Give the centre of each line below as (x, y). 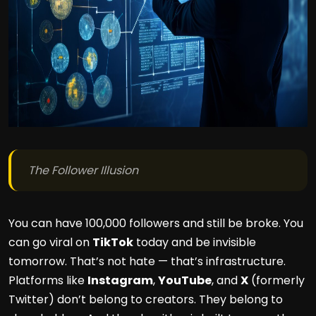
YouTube (185, 280)
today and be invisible (195, 242)
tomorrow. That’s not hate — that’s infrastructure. (147, 261)
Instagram (120, 280)
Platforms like (48, 280)
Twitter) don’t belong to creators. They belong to (146, 299)
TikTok (113, 242)
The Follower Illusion (83, 170)
